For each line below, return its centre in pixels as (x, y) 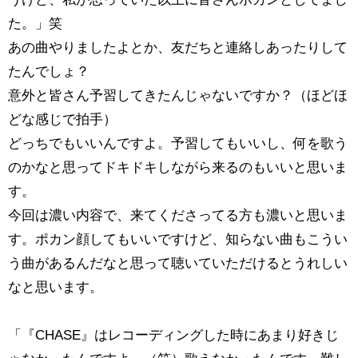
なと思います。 (55, 288)
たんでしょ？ (48, 72)
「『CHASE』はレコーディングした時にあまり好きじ (173, 336)
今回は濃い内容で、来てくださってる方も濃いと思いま (177, 216)
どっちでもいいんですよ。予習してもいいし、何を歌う (177, 144)
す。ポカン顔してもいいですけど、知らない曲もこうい (177, 240)
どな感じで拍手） (62, 120)
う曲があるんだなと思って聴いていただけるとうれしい (177, 264)
